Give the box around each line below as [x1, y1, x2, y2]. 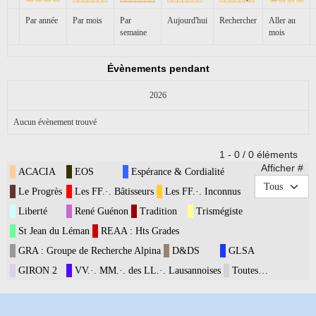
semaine [120, 28, 147, 38]
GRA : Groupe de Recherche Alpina [18, 245, 161, 257]
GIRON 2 [18, 265, 57, 276]
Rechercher [219, 16, 257, 26]
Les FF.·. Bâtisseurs [75, 186, 154, 197]
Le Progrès [18, 186, 62, 197]
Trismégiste [196, 206, 243, 217]
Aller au [269, 16, 296, 26]
